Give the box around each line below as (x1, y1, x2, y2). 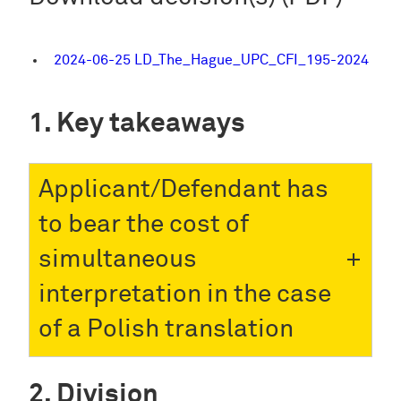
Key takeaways (56, 109, 245, 138)
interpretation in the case (38, 281, 331, 307)
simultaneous (38, 246, 197, 272)
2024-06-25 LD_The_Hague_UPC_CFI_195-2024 (54, 52, 369, 68)
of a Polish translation (38, 316, 294, 342)
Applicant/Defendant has (38, 176, 328, 202)
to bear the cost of (38, 211, 249, 237)
